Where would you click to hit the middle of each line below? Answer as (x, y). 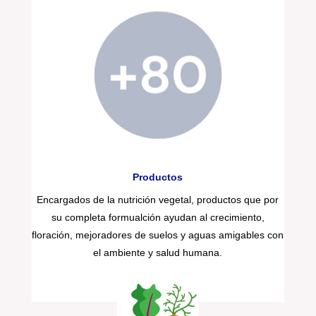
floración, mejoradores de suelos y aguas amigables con (158, 235)
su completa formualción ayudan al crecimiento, (158, 217)
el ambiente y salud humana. (158, 252)
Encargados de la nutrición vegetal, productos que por (158, 199)
